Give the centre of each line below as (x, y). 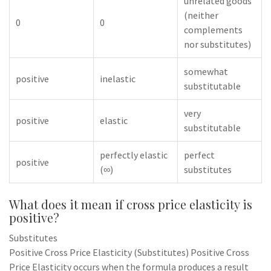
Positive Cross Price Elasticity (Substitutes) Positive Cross (129, 252)
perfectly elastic (134, 155)
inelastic (118, 79)
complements (213, 30)
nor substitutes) (217, 44)
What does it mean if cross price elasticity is (131, 204)
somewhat (206, 71)
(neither (201, 15)
